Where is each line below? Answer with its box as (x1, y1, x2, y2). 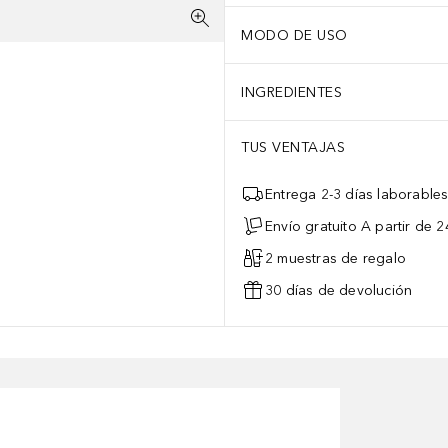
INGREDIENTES (241, 83, 342, 101)
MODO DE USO (241, 26, 348, 44)
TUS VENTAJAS (241, 139, 345, 156)
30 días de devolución (265, 281, 413, 299)
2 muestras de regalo (265, 249, 406, 267)
